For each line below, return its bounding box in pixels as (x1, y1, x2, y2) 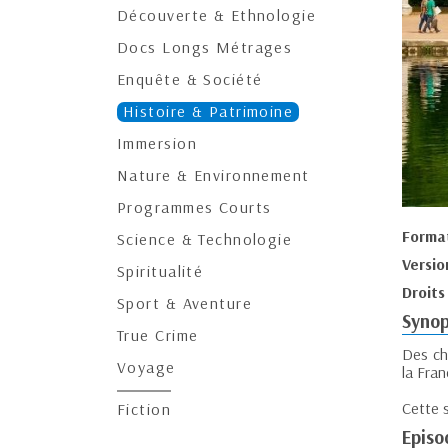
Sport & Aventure (117, 293, 253, 313)
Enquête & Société (117, 69, 263, 89)
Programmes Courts (117, 197, 272, 217)
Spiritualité (117, 261, 204, 281)
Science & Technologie (117, 229, 293, 249)
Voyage (117, 357, 176, 377)
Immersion (117, 133, 197, 153)
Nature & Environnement (117, 165, 310, 185)
